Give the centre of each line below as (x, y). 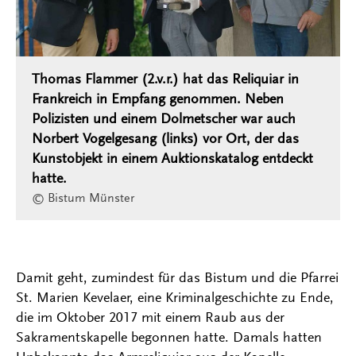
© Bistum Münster (83, 198)
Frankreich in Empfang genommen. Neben (158, 99)
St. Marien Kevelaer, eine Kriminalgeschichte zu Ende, (175, 298)
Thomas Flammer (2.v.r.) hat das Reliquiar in (165, 79)
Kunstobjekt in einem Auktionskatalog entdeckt (172, 159)
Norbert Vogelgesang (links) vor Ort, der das (165, 139)
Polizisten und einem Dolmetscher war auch (164, 119)
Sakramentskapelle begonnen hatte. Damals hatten (169, 337)
